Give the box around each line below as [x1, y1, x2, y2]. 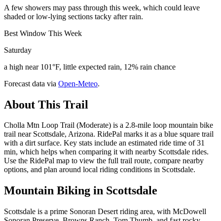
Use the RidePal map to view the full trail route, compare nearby [4, 156, 204, 165]
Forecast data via [4, 79, 56, 88]
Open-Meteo [58, 79, 98, 88]
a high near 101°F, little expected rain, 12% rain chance [4, 62, 176, 71]
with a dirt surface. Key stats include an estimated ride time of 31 [4, 139, 205, 147]
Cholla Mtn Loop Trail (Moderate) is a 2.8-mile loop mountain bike [4, 121, 213, 130]
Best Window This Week [4, 29, 82, 37]
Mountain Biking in [4, 184, 106, 197]
